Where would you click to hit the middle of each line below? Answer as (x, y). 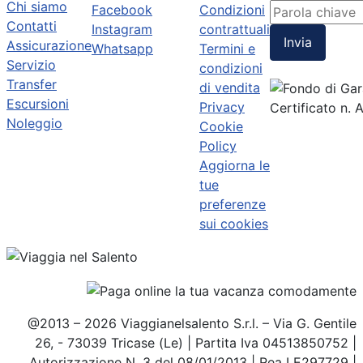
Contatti (32, 26)
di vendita (230, 87)
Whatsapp (122, 48)
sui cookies (234, 223)
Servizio (31, 64)
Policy (218, 145)
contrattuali (235, 29)
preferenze (233, 204)
